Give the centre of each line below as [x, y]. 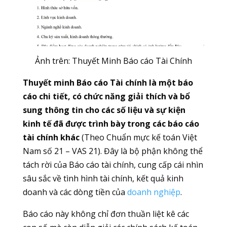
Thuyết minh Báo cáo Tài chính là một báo [108, 82]
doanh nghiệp [154, 192]
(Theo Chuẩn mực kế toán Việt [138, 137]
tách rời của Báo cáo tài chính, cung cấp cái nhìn [113, 164]
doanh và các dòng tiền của [75, 192]
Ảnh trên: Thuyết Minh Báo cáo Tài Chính [113, 61]
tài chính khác [51, 137]
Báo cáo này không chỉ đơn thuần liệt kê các [106, 214]
